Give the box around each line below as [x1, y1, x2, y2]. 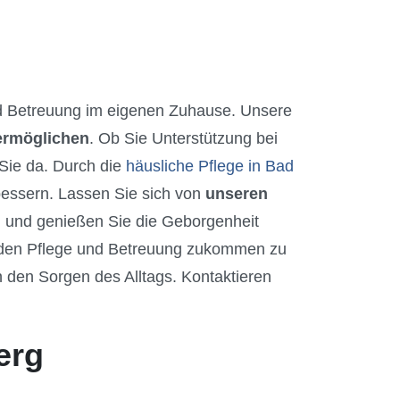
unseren [205, 184, 268, 203]
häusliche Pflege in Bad [126, 156, 294, 175]
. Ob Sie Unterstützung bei [89, 129, 278, 147]
